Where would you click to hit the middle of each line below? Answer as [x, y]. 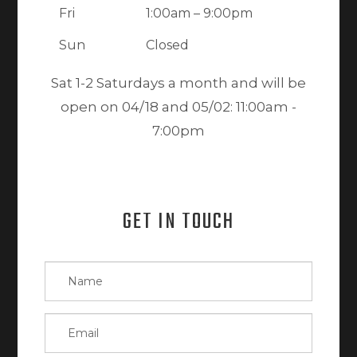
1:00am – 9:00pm [199, 14]
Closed [167, 45]
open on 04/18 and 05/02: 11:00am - [178, 107]
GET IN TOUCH [178, 222]
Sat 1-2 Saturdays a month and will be [178, 83]
